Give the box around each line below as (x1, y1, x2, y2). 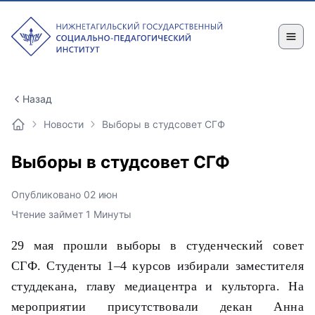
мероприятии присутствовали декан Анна (11, 300, 304, 314)
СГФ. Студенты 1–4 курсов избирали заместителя (11, 259, 304, 273)
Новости (44, 118, 84, 130)
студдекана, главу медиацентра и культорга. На (11, 279, 304, 293)
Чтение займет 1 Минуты (11, 208, 131, 220)
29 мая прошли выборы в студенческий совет (11, 238, 304, 252)
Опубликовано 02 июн (11, 188, 117, 200)
